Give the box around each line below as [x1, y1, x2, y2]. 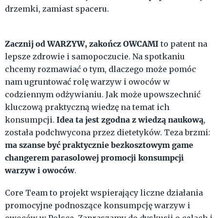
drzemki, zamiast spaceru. [5, 4, 109, 14]
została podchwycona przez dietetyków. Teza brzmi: [5, 127, 210, 138]
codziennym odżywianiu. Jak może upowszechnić [5, 90, 200, 100]
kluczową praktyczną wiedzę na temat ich [5, 102, 169, 112]
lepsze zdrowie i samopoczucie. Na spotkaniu [5, 52, 185, 62]
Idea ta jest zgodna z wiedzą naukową [56, 114, 203, 125]
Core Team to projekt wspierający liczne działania [5, 188, 203, 198]
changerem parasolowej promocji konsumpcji [5, 152, 184, 163]
